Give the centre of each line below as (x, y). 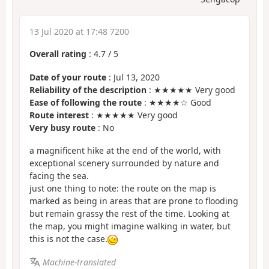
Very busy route (62, 127)
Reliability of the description (88, 89)
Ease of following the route (86, 102)
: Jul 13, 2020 (133, 77)
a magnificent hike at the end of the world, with (125, 151)
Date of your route (68, 77)
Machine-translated (79, 262)
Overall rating (58, 54)
